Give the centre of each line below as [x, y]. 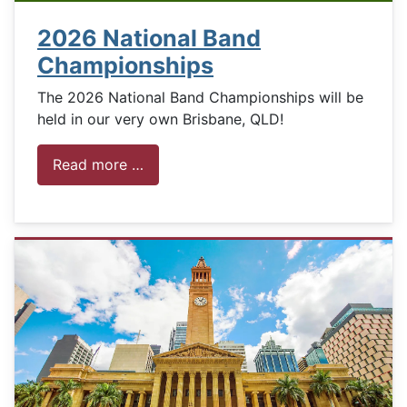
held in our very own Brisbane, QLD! [160, 119]
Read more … [98, 165]
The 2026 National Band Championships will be [200, 97]
